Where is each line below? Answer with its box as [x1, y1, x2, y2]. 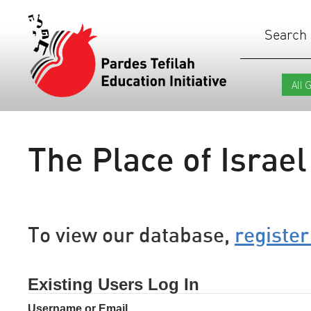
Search [264, 26, 307, 43]
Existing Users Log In [28, 274, 199, 294]
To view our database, [28, 221, 235, 247]
